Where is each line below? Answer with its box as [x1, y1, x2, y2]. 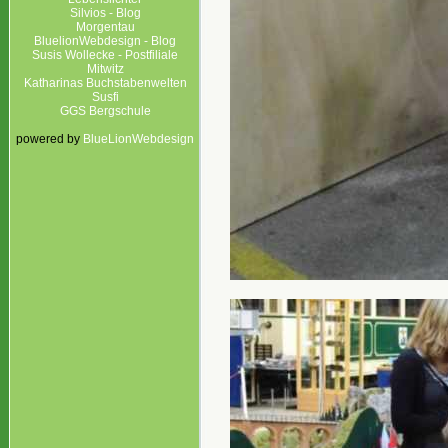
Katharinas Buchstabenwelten [23, 76, 187, 90]
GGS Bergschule [59, 104, 151, 118]
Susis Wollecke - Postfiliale [32, 48, 178, 62]
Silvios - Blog [69, 6, 141, 20]
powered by [16, 132, 83, 146]
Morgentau [75, 20, 135, 34]
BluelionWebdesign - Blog [34, 34, 176, 48]
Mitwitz [86, 62, 124, 76]
